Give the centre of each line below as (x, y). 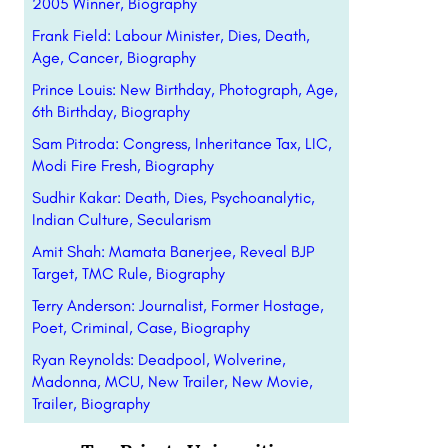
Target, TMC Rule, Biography (128, 273)
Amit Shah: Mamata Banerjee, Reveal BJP (172, 251)
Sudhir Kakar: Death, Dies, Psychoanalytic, (173, 197)
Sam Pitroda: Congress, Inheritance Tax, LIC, (181, 143)
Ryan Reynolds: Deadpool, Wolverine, (158, 359)
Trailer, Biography (90, 403)
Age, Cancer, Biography (113, 57)
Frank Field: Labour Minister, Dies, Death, (170, 35)
